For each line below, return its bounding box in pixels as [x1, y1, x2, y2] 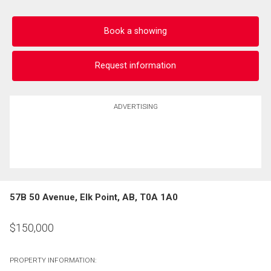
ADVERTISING [113, 102, 158, 111]
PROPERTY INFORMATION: [10, 255, 96, 264]
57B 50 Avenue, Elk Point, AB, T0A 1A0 [10, 191, 178, 203]
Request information [95, 60, 176, 71]
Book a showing [104, 26, 167, 37]
